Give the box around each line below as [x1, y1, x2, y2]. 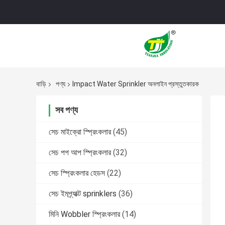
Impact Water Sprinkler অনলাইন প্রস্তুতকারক [72, 80, 199, 88]
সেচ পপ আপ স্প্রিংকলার [49, 148, 111, 158]
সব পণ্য [55, 104, 78, 116]
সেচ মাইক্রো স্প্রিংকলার [49, 127, 111, 137]
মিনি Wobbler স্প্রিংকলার [49, 209, 120, 219]
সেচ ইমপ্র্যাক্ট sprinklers [49, 189, 117, 199]
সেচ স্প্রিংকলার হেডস [49, 168, 105, 178]
